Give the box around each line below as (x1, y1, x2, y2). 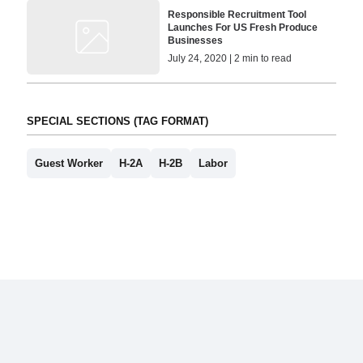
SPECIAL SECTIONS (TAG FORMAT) (26, 114, 208, 127)
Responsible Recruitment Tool (168, 9, 307, 21)
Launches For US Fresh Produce (168, 22, 318, 34)
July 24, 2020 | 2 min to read (168, 53, 293, 65)
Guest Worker (34, 156, 103, 169)
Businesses (168, 35, 224, 47)
